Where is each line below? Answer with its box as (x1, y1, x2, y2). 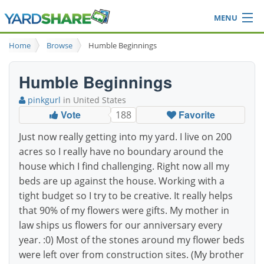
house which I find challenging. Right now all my (19, 160, 229, 173)
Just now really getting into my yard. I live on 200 (19, 130, 232, 144)
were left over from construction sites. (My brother (19, 248, 244, 262)
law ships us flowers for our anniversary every (19, 219, 222, 232)
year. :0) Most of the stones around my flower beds (19, 233, 245, 247)
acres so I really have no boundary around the (19, 145, 223, 159)
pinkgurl (25, 94, 61, 106)
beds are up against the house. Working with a (19, 174, 225, 188)
